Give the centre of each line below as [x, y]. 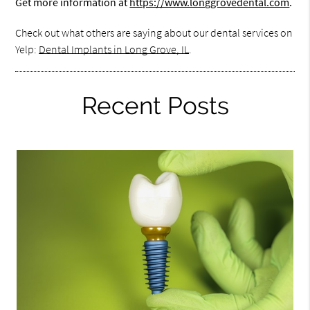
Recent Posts [155, 106]
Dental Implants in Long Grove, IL [114, 49]
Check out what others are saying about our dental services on [154, 33]
